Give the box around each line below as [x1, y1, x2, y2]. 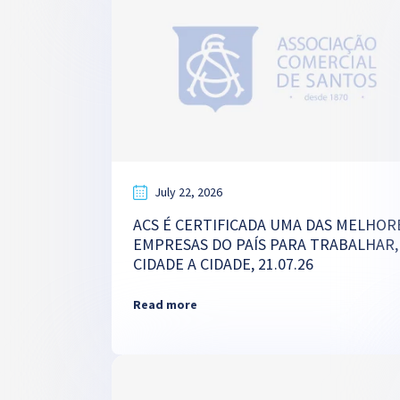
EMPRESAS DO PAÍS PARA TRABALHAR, [132, 234, 398, 254]
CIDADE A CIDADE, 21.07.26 [132, 254, 313, 274]
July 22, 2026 [154, 184, 222, 200]
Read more [132, 296, 197, 312]
